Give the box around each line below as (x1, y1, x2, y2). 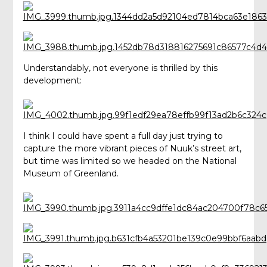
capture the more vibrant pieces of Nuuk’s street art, (23, 143, 241, 154)
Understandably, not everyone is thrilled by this (23, 63, 218, 74)
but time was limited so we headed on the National (23, 156, 237, 167)
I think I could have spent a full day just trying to (23, 131, 223, 142)
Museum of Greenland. (23, 168, 119, 179)
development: (23, 75, 82, 86)
